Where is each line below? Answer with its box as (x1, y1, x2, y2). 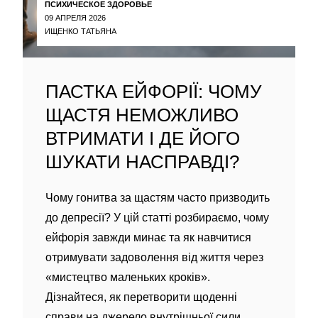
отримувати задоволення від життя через (45, 251, 263, 263)
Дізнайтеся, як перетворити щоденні (45, 291, 237, 303)
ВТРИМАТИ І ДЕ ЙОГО (45, 128, 240, 149)
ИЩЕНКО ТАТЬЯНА (45, 26, 116, 35)
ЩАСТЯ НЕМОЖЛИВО (45, 104, 238, 126)
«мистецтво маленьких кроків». (45, 271, 210, 283)
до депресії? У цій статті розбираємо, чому (45, 212, 269, 224)
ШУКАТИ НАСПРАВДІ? (45, 151, 239, 172)
